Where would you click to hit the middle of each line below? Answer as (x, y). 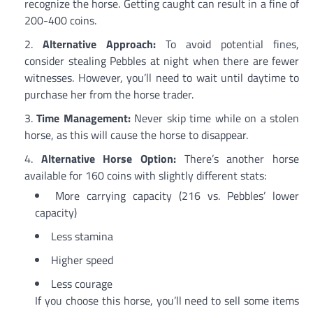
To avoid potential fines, (227, 44)
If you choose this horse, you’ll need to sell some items (167, 301)
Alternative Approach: (99, 44)
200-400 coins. (60, 21)
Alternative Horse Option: (109, 159)
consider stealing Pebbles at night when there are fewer (162, 61)
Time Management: (83, 118)
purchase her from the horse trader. (109, 95)
